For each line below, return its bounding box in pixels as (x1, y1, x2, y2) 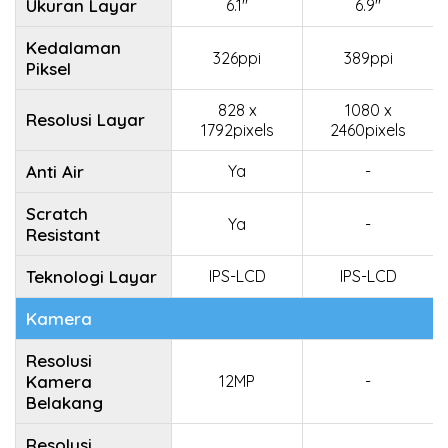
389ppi (343, 48, 393, 68)
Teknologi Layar (26, 266, 157, 287)
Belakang (26, 392, 103, 413)
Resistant (26, 224, 100, 245)
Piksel (26, 58, 71, 79)
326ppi (213, 48, 261, 68)
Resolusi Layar (26, 109, 145, 130)
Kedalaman (26, 37, 121, 58)
